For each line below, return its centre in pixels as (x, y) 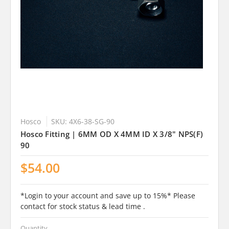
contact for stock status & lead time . (83, 206)
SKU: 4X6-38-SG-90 (83, 121)
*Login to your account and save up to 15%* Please (108, 195)
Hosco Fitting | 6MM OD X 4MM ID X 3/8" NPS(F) (112, 134)
